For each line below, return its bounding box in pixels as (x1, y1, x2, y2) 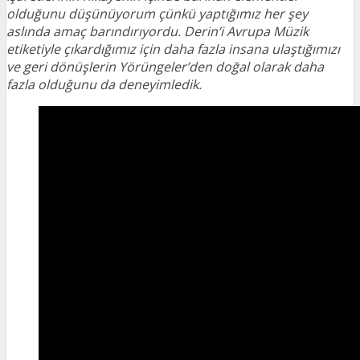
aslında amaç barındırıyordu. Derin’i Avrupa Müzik (6, 22, 309, 40)
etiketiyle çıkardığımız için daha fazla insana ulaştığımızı (6, 40, 340, 58)
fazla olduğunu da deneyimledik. (6, 76, 205, 93)
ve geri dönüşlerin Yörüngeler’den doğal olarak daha (6, 58, 324, 76)
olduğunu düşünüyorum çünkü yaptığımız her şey (6, 5, 308, 22)
